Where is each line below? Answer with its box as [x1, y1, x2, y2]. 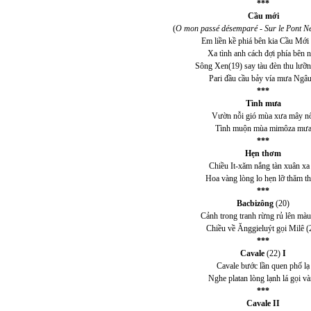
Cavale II [246, 299, 280, 308]
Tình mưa [245, 99, 281, 108]
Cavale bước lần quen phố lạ [217, 261, 310, 271]
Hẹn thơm [245, 149, 281, 158]
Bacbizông [237, 199, 274, 208]
